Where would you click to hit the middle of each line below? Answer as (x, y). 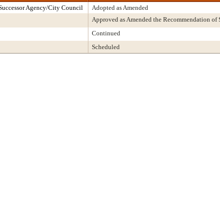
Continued (106, 33)
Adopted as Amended (120, 8)
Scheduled (106, 47)
